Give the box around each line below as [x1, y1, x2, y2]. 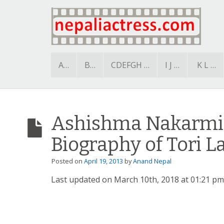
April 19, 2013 [84, 156, 123, 165]
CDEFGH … [111, 59, 149, 70]
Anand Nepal [133, 156, 171, 165]
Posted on [51, 156, 84, 165]
